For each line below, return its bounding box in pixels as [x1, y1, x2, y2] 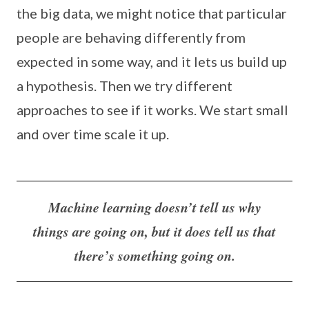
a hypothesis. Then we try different [17, 77, 232, 94]
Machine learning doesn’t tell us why [48, 197, 261, 217]
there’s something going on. [74, 245, 235, 265]
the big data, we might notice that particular [17, 4, 287, 21]
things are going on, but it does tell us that [33, 221, 276, 241]
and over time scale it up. [17, 125, 169, 142]
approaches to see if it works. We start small [17, 101, 288, 118]
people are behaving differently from [17, 28, 246, 46]
